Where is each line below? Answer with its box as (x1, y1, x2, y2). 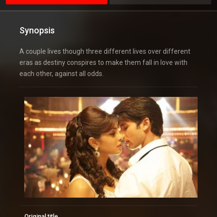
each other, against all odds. (19, 70, 104, 78)
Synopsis (19, 25, 55, 36)
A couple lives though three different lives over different (19, 47, 190, 56)
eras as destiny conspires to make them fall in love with (19, 59, 187, 67)
